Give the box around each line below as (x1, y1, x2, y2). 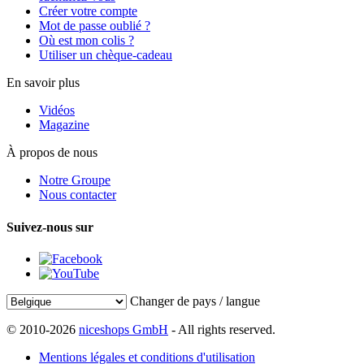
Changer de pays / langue (130, 293, 260, 308)
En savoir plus (6, 76, 80, 90)
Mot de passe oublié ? (39, 19, 150, 33)
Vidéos (39, 103, 75, 118)
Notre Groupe (39, 173, 110, 188)
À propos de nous (6, 145, 97, 160)
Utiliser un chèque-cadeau (39, 48, 172, 63)
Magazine (39, 118, 89, 132)
